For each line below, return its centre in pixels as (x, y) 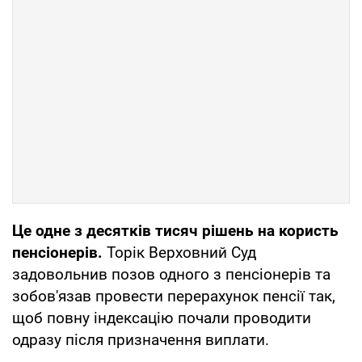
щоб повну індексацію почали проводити (162, 318)
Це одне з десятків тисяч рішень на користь (175, 230)
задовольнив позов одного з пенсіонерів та (171, 274)
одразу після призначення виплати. (141, 339)
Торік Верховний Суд (179, 252)
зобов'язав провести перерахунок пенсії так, (174, 296)
